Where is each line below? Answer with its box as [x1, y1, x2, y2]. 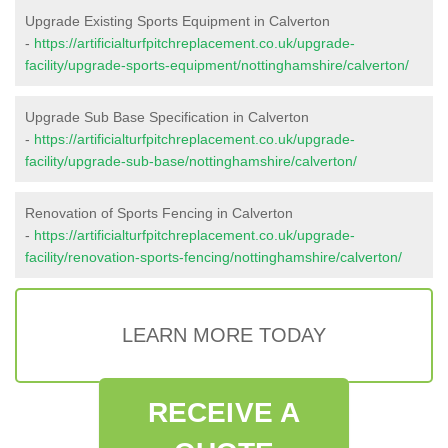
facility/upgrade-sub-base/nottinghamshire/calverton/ [25, 152, 357, 169]
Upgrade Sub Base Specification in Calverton [25, 108, 309, 125]
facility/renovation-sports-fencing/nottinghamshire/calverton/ [25, 248, 402, 265]
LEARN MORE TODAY [122, 323, 326, 346]
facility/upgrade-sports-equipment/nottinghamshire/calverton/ [25, 56, 409, 73]
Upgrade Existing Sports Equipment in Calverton [25, 12, 330, 29]
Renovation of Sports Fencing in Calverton [25, 204, 293, 221]
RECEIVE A [148, 396, 300, 428]
